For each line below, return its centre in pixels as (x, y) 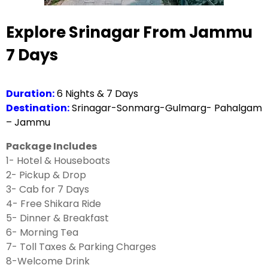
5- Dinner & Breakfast (57, 218)
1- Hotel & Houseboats (58, 160)
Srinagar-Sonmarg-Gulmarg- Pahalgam (166, 108)
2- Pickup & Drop (46, 175)
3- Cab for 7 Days (48, 189)
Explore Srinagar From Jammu (129, 32)
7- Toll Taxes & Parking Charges (81, 246)
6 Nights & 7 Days (98, 93)
